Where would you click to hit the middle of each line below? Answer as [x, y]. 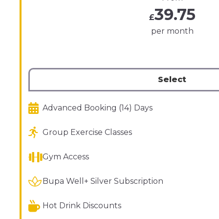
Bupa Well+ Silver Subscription [103, 181]
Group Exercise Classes [87, 132]
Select [172, 79]
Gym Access [66, 156]
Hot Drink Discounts [82, 205]
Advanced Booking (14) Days [97, 108]
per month [172, 31]
